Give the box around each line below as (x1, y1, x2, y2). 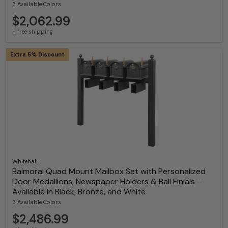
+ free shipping (12, 27, 53, 35)
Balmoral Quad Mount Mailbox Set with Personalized (12, 165, 206, 177)
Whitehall (12, 157, 38, 165)
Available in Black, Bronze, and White (12, 186, 146, 197)
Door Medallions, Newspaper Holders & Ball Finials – (12, 176, 202, 187)
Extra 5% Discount (10, 50, 65, 58)
